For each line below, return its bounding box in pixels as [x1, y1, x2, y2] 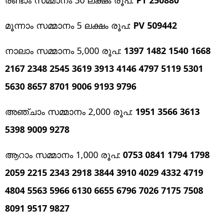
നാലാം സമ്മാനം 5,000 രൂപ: [5, 44, 124, 56]
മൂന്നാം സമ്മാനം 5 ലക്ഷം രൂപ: [5, 19, 133, 31]
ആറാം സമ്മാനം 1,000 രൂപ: [5, 148, 123, 161]
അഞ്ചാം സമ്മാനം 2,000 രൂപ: [5, 105, 135, 117]
